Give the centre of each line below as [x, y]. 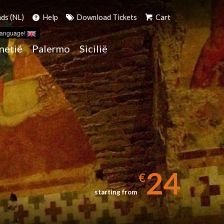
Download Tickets [106, 17]
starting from [116, 192]
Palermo [51, 48]
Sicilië [93, 48]
